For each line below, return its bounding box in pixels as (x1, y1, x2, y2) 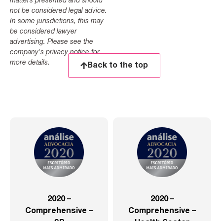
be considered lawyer (10, 29, 77, 36)
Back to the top (87, 62, 148, 70)
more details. (10, 60, 50, 67)
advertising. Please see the (10, 39, 93, 46)
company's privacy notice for (10, 49, 100, 56)
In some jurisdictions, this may (10, 18, 104, 25)
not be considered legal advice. (10, 8, 107, 15)
